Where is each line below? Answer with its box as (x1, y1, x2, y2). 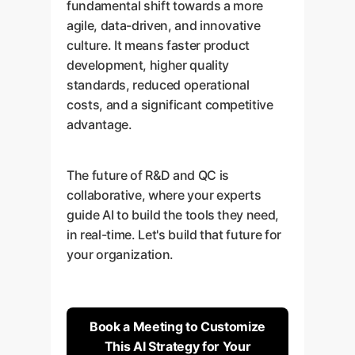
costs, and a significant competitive (67, 97, 273, 113)
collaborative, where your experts (67, 187, 261, 203)
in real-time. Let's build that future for (67, 227, 282, 242)
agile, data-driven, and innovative (67, 17, 261, 33)
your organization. (67, 246, 174, 262)
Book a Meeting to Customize (90, 319, 265, 334)
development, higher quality (67, 57, 229, 73)
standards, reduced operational (67, 77, 250, 93)
